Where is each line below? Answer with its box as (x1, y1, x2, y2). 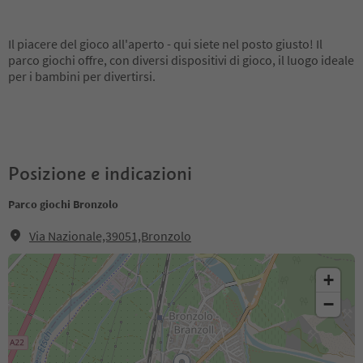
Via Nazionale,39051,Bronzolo (29, 228, 191, 244)
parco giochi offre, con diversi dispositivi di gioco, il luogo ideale (8, 52, 354, 68)
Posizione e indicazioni (8, 162, 192, 185)
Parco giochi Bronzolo (8, 197, 118, 211)
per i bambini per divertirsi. (8, 68, 158, 84)
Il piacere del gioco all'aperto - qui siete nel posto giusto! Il (8, 36, 322, 52)
